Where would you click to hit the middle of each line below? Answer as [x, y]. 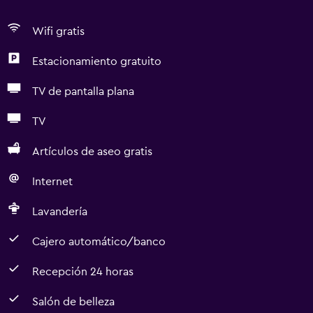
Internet [52, 182]
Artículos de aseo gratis [92, 152]
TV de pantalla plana [83, 92]
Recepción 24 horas [83, 272]
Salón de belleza [73, 302]
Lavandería [60, 212]
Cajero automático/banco [99, 242]
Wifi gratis [58, 31]
